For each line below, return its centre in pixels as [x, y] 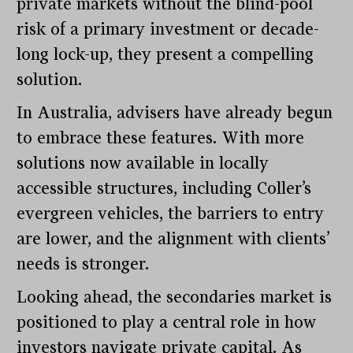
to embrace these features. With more [161, 138]
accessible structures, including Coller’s [164, 189]
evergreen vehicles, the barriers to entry [171, 214]
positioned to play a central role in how [167, 323]
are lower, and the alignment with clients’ [174, 239]
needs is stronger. [83, 264]
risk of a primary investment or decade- [168, 30]
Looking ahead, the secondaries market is [175, 297]
